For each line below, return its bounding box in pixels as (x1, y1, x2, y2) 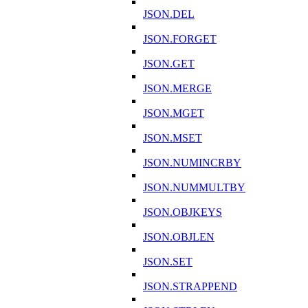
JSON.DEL (143, 8, 195, 21)
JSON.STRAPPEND (143, 280, 237, 293)
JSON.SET (143, 256, 192, 268)
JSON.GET (143, 58, 195, 70)
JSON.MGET (143, 107, 204, 120)
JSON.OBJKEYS (143, 206, 222, 219)
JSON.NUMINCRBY (143, 157, 241, 169)
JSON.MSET (143, 132, 202, 144)
